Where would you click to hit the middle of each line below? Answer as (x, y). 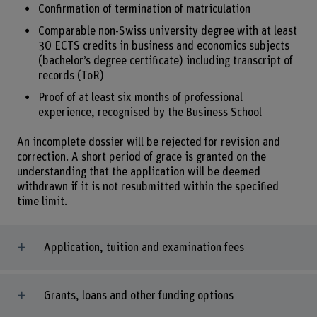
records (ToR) (71, 75)
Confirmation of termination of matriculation (144, 10)
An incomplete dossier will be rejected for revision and (148, 143)
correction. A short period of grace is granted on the (141, 157)
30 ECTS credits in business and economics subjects (163, 46)
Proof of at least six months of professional (140, 97)
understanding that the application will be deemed (138, 172)
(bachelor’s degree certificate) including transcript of (165, 60)
